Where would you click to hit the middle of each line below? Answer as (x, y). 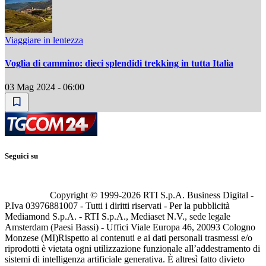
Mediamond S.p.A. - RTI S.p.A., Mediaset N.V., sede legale (118, 216)
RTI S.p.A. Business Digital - (197, 195)
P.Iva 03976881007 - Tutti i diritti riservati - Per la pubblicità (117, 205)
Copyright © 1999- (86, 195)
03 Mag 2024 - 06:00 (45, 87)
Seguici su (21, 156)
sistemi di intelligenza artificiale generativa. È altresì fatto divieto (125, 259)
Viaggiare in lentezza (44, 40)
